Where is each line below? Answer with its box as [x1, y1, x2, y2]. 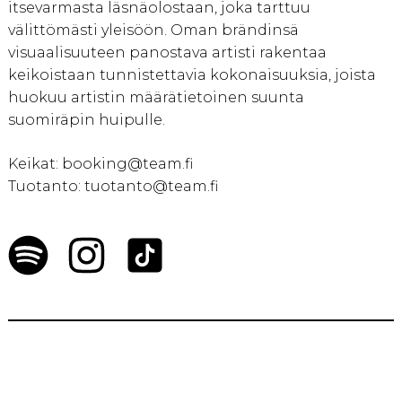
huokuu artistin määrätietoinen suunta [7, 89, 304, 107]
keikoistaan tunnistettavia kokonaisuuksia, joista [7, 66, 376, 84]
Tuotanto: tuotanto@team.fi [7, 178, 218, 196]
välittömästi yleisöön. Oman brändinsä [7, 22, 299, 39]
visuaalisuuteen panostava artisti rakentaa [7, 44, 327, 62]
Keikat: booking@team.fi [7, 155, 193, 173]
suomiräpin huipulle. [7, 111, 165, 129]
